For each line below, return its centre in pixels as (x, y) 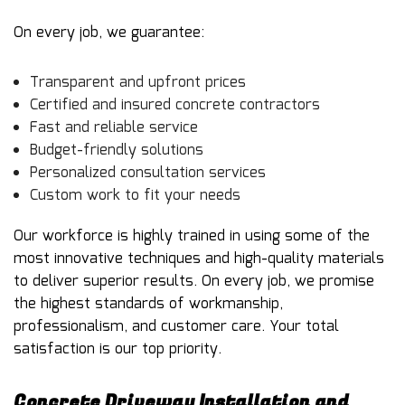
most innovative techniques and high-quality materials (199, 259)
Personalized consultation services (147, 173)
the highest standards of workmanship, (148, 304)
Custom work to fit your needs (135, 195)
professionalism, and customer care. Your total (176, 326)
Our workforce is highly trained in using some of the (192, 236)
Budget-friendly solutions (116, 150)
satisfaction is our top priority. (118, 349)
